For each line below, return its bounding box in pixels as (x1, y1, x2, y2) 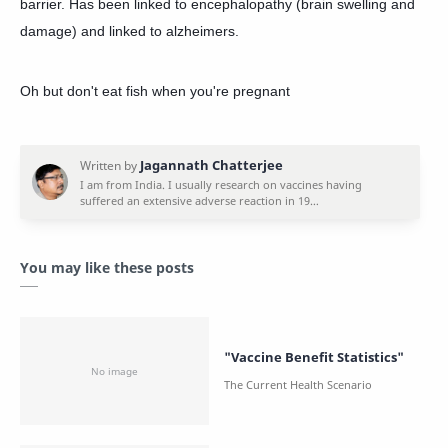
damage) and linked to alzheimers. (20, 23, 239, 39)
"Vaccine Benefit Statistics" (224, 347, 404, 366)
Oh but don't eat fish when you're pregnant (20, 83, 290, 99)
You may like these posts (20, 258, 194, 277)
